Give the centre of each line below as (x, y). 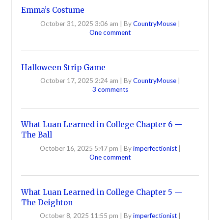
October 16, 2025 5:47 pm (79, 148)
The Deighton (47, 202)
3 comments (110, 90)
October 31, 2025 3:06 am (79, 23)
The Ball (37, 135)
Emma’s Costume (53, 10)
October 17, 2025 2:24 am (79, 81)
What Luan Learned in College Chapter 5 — (102, 192)
